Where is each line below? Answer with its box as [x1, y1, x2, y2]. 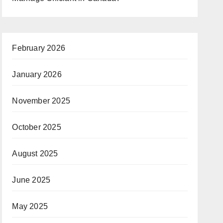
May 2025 [12, 202, 48, 211]
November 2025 [12, 97, 70, 105]
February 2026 [12, 44, 65, 52]
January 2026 [12, 70, 62, 79]
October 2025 [12, 123, 61, 131]
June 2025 [12, 176, 51, 184]
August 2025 [12, 149, 58, 158]
